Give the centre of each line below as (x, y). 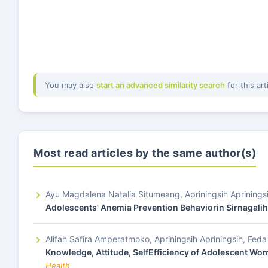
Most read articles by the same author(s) (145, 153)
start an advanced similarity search (161, 85)
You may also (71, 85)
